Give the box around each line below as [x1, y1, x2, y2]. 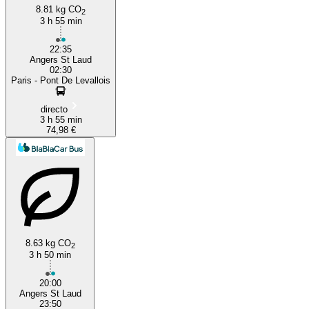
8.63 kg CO [25, 237, 71, 248]
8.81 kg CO [36, 3, 81, 14]
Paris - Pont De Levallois [11, 74, 110, 86]
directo [40, 103, 68, 114]
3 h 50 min [29, 249, 71, 260]
